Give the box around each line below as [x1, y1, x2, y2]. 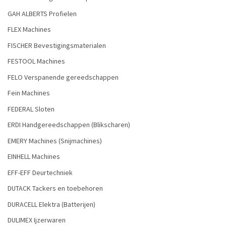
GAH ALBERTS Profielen [8, 9, 77, 18]
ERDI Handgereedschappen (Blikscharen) [8, 120, 130, 130]
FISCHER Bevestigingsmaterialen [8, 40, 106, 50]
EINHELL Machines [8, 152, 60, 161]
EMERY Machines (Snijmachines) [8, 136, 102, 145]
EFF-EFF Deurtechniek [8, 167, 73, 177]
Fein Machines [8, 88, 50, 98]
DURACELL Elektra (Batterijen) [8, 199, 95, 209]
